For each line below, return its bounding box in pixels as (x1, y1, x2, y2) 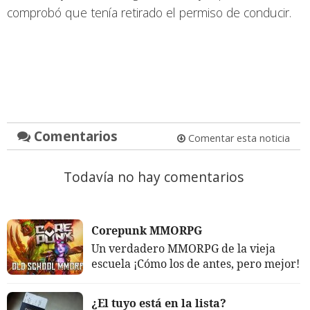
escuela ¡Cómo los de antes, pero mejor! (91, 256, 300, 272)
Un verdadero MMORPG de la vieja (91, 241, 275, 257)
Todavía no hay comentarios (63, 167, 244, 187)
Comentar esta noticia (185, 131, 290, 145)
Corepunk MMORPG (91, 223, 202, 239)
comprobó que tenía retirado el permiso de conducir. (7, 4, 291, 21)
